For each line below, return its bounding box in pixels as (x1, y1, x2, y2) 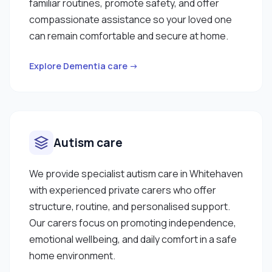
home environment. (29, 248, 115, 262)
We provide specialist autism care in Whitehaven (29, 166, 243, 180)
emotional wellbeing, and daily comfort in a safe (29, 232, 237, 246)
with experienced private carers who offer (29, 183, 216, 197)
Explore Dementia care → (29, 59, 138, 72)
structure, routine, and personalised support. (29, 199, 230, 213)
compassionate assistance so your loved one (29, 12, 232, 26)
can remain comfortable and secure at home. (29, 29, 228, 42)
